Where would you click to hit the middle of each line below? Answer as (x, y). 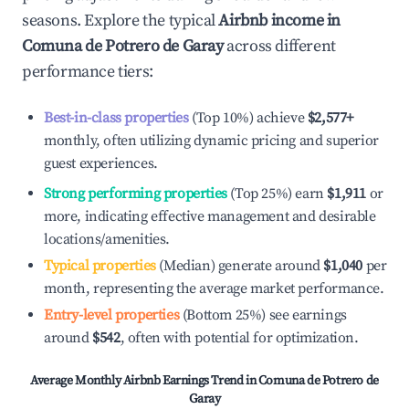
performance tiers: (88, 72)
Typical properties (100, 266)
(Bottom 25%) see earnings (263, 315)
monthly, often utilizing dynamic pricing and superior (211, 141)
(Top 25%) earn (275, 194)
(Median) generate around (238, 266)
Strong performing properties (136, 194)
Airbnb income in (280, 21)
